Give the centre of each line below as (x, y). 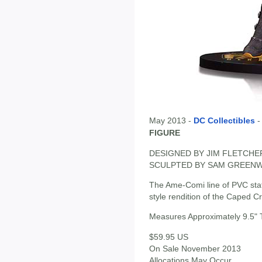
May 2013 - (171, 121)
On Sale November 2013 (195, 248)
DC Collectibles (224, 121)
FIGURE (165, 133)
